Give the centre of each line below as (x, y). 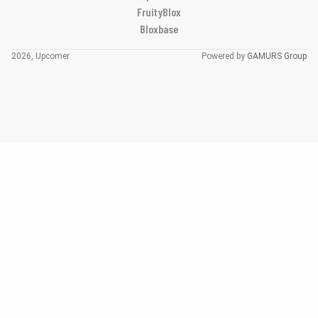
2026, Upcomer (40, 56)
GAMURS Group (277, 56)
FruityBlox (159, 12)
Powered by (224, 56)
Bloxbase (159, 29)
